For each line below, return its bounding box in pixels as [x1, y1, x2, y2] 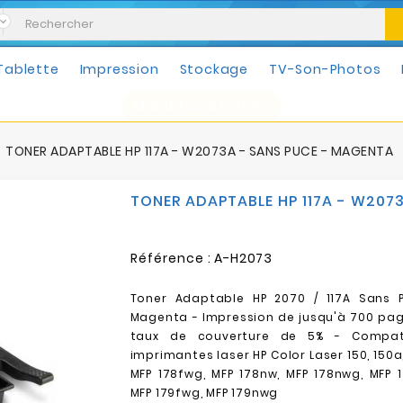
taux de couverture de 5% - [130, 328, 352, 344]
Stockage [179, 60, 248, 78]
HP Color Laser [253, 347, 345, 363]
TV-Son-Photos [269, 60, 381, 78]
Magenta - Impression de [130, 309, 300, 325]
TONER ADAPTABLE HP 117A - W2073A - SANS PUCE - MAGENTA [5, 142, 393, 160]
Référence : [130, 249, 211, 267]
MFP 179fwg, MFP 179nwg [130, 385, 279, 400]
